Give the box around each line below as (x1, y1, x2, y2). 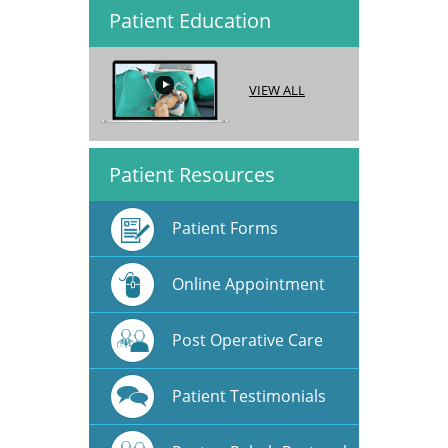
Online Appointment (172, 272, 325, 295)
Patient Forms (172, 216, 278, 239)
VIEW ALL (249, 80, 305, 99)
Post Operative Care (172, 328, 323, 351)
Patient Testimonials (172, 384, 326, 407)
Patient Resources (109, 160, 275, 188)
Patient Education (109, 6, 271, 34)
